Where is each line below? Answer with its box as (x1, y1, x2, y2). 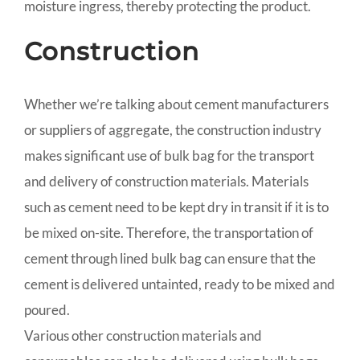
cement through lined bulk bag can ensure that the (24, 250, 316, 268)
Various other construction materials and (24, 327, 262, 345)
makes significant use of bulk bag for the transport (24, 147, 314, 165)
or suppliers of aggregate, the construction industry (24, 121, 321, 139)
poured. (24, 301, 70, 319)
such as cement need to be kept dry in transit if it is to (24, 198, 329, 216)
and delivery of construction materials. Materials (24, 173, 309, 190)
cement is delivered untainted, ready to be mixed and (24, 276, 335, 293)
